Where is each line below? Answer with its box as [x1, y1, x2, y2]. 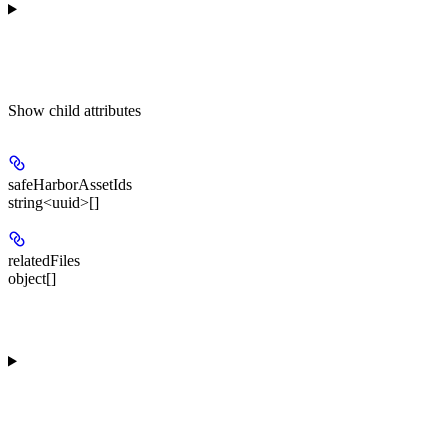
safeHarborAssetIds [8, 175, 132, 193]
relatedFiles [8, 251, 80, 269]
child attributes [49, 101, 141, 119]
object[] [8, 269, 56, 287]
